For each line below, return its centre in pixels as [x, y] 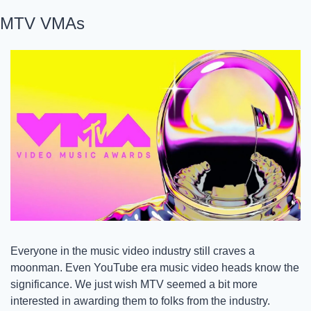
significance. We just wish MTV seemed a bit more [134, 284]
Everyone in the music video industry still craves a [133, 251]
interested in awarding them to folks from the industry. [142, 301]
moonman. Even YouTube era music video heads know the [155, 267]
